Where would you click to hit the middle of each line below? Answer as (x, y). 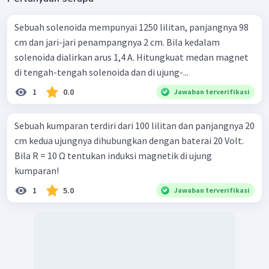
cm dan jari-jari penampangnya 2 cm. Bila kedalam (117, 42)
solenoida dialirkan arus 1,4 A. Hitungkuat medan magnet (131, 57)
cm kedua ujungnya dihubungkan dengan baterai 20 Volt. (129, 140)
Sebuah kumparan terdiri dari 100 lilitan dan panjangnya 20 (134, 125)
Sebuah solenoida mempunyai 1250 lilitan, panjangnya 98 (131, 27)
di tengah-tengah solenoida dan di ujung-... (101, 72)
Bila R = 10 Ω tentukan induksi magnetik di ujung (113, 155)
